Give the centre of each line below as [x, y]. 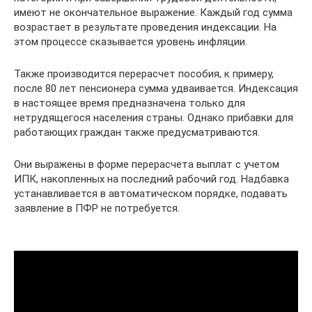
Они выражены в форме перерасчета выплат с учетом [147, 164]
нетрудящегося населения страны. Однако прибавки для [154, 118]
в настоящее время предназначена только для [130, 103]
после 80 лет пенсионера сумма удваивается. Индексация [156, 88]
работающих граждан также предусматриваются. [137, 132]
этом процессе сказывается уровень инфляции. [131, 42]
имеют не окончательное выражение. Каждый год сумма [153, 13]
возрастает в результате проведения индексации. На [145, 27]
